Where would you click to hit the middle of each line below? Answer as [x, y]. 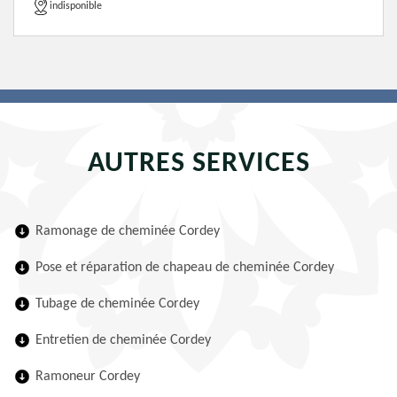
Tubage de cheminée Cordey [117, 304]
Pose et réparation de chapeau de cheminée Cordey [185, 268]
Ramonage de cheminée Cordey [128, 231]
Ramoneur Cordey [88, 377]
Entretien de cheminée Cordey [123, 340]
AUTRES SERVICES [198, 164]
